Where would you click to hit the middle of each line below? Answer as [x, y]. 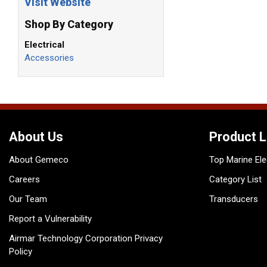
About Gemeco [39, 160]
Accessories [49, 58]
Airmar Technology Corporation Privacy [86, 238]
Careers [24, 179]
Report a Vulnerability [50, 219]
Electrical [44, 45]
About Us [36, 137]
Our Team [28, 199]
